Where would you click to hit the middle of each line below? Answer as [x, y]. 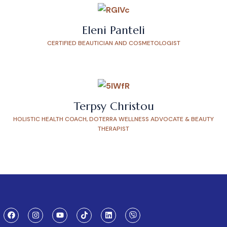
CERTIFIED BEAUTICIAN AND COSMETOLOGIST [113, 43]
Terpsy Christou [113, 106]
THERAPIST [113, 129]
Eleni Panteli [113, 30]
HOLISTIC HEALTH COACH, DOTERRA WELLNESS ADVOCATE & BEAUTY [113, 119]
